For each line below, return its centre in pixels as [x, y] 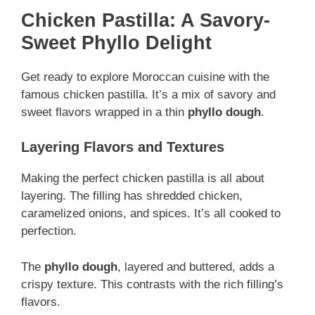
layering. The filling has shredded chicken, [132, 196]
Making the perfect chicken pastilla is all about [143, 179]
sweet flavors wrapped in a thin [104, 112]
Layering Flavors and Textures [123, 147]
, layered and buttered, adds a [196, 266]
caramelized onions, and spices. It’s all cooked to [151, 214]
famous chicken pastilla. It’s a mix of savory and [148, 94]
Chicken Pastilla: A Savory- [146, 20]
